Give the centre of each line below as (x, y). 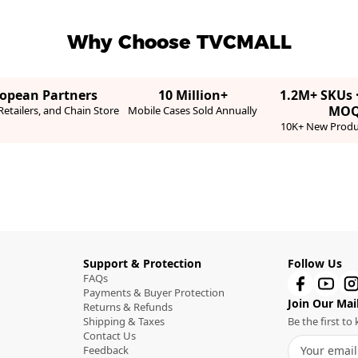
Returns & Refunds (128, 307)
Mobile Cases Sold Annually (193, 110)
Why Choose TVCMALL (179, 42)
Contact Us (109, 336)
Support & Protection (142, 263)
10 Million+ (193, 95)
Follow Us (315, 263)
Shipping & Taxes (124, 321)
